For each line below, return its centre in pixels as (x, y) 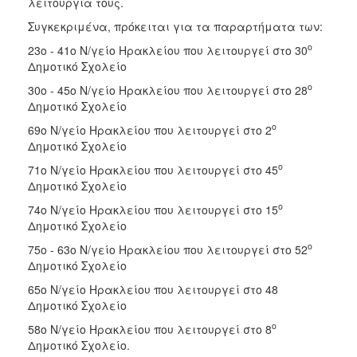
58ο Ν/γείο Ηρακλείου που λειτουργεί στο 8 (150, 329)
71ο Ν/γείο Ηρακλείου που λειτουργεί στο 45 (153, 169)
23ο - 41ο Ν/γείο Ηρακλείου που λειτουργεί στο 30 (168, 50)
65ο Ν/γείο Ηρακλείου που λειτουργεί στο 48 (153, 289)
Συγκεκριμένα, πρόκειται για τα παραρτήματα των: (175, 26)
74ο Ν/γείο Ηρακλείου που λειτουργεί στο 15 (153, 209)
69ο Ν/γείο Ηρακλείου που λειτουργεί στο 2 (150, 129)
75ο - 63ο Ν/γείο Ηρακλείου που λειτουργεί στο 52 (168, 249)
